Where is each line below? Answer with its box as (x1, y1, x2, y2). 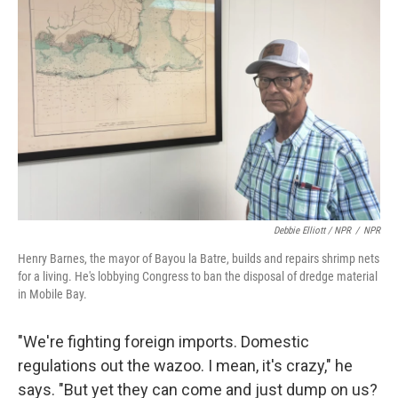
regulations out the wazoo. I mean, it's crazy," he (18, 355, 353, 375)
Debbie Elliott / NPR (274, 224, 351, 236)
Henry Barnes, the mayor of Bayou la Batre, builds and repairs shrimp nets (18, 251, 379, 266)
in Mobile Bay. (18, 286, 87, 301)
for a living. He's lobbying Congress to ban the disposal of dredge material (18, 268, 378, 283)
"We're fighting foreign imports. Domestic (18, 331, 309, 351)
